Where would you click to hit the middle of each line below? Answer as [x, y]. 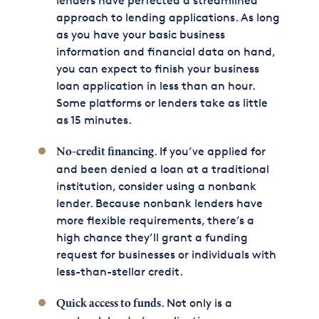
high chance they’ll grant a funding [152, 237]
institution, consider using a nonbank [156, 186]
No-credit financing [105, 152]
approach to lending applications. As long [168, 17]
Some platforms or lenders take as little [162, 103]
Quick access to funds [108, 304]
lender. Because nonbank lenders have [159, 203]
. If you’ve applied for [209, 151]
